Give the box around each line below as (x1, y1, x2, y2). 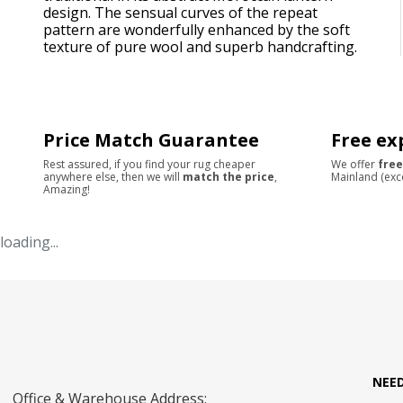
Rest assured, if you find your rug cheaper (43, 156, 255, 172)
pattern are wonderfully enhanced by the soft (43, 19, 350, 40)
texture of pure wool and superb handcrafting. (43, 36, 357, 57)
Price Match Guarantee (43, 127, 259, 152)
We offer (331, 156, 378, 172)
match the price (183, 168, 274, 184)
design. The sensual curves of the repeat (43, 2, 318, 22)
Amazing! (43, 181, 90, 197)
